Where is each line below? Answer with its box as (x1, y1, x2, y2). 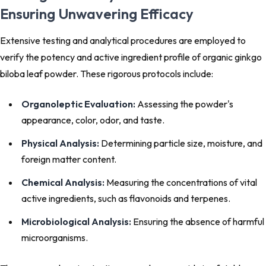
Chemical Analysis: (21, 176, 104, 189)
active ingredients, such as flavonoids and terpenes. (21, 192, 230, 205)
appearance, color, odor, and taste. (21, 114, 164, 126)
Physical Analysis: (21, 137, 99, 150)
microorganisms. (21, 232, 88, 244)
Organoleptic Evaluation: (21, 98, 135, 110)
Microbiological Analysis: (21, 216, 131, 228)
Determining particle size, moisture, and (99, 137, 262, 150)
